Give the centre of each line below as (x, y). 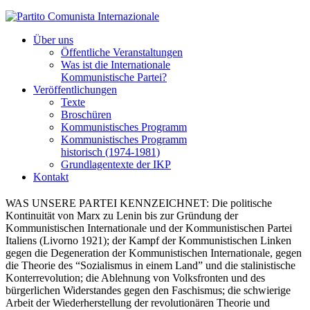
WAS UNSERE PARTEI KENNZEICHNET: (107, 203)
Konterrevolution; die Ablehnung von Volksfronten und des (135, 278)
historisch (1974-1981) (110, 152)
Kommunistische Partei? (114, 77)
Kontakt (51, 177)
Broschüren (86, 115)
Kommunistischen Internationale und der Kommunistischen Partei (149, 228)
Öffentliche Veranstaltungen (122, 52)
